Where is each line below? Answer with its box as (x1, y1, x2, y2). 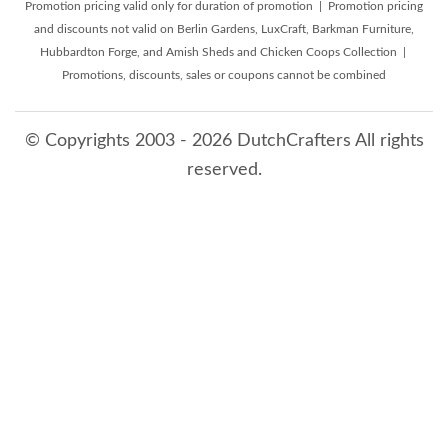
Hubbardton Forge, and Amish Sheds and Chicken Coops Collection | (39, 45, 409, 58)
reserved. (186, 160, 262, 179)
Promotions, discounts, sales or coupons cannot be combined (62, 68, 386, 81)
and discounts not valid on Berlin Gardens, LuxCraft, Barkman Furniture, (34, 22, 414, 35)
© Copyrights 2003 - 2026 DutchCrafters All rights (24, 131, 424, 150)
